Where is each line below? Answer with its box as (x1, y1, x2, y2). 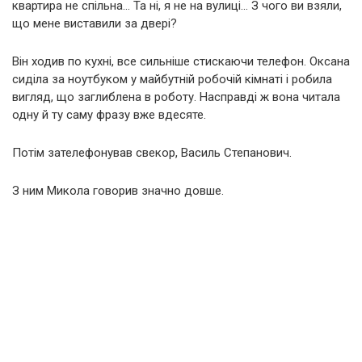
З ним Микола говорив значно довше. (12, 183, 224, 198)
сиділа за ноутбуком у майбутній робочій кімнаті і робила (12, 71, 332, 86)
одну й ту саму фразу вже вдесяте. (12, 107, 206, 122)
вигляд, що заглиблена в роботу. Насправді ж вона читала (12, 89, 340, 104)
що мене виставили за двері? (12, 15, 177, 31)
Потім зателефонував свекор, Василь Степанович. (12, 145, 292, 160)
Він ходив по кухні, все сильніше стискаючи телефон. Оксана (12, 53, 350, 69)
